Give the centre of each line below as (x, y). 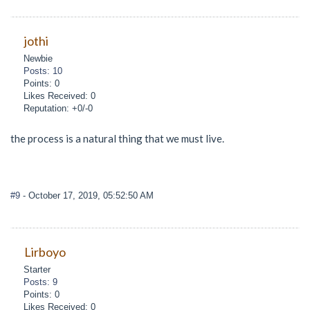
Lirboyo (45, 252)
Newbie (38, 58)
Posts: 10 (43, 71)
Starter (37, 269)
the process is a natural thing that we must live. (117, 138)
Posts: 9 (41, 282)
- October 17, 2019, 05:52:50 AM (88, 196)
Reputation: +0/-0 (58, 108)
